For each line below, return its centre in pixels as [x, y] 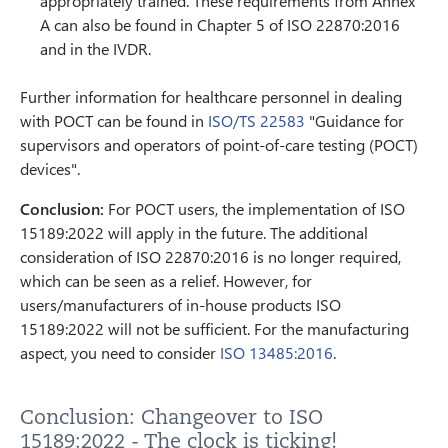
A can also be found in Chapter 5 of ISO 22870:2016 [220, 25]
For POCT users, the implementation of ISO [254, 209]
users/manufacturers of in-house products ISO [180, 305]
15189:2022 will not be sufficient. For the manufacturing [214, 329]
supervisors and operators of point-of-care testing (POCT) [219, 145]
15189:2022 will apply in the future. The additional [194, 233]
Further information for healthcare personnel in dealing [211, 97]
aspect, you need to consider [120, 353]
